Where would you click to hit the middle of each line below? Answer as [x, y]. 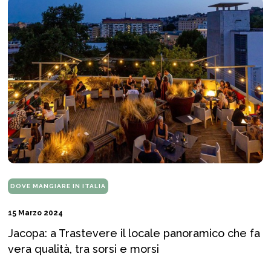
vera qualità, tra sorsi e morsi [83, 249]
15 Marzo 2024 [35, 213]
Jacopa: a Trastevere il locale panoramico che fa [134, 233]
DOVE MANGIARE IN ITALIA [58, 186]
